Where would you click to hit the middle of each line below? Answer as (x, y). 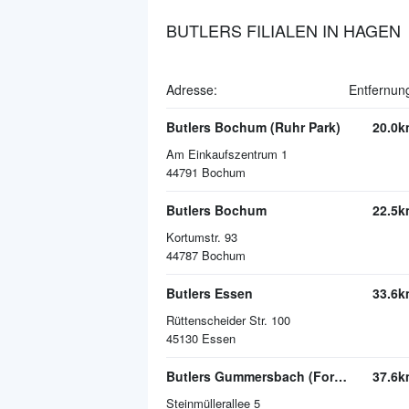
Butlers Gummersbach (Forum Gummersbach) (341, 376)
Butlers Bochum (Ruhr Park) (253, 127)
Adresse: (192, 89)
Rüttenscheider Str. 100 (228, 320)
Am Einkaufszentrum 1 (227, 154)
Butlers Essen (210, 293)
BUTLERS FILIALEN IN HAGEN (283, 30)
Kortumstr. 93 (202, 237)
